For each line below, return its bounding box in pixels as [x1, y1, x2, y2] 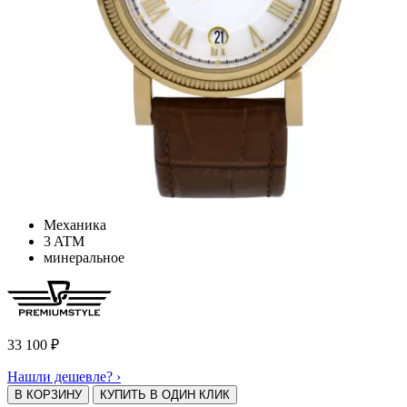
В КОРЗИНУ [15, 388, 82, 402]
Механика [44, 217, 106, 233]
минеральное [44, 250, 124, 266]
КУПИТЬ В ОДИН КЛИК [100, 388, 230, 402]
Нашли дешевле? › [7, 369, 121, 385]
